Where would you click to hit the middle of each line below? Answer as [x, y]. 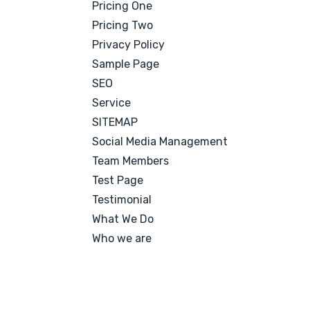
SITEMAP [115, 122]
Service [112, 103]
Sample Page [126, 64]
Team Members [131, 161]
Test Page [118, 180]
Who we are [122, 238]
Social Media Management [160, 142]
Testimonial [122, 200]
